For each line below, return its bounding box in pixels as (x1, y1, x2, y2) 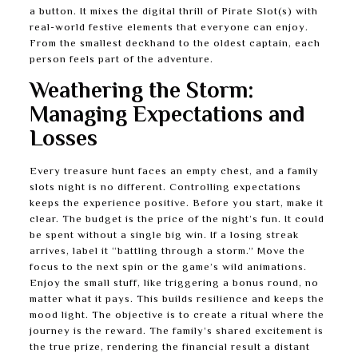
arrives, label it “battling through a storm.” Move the (29, 244, 305, 260)
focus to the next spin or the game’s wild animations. (29, 260, 307, 276)
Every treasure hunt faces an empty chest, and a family (29, 164, 319, 180)
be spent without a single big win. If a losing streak (29, 228, 299, 244)
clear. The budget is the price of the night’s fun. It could (29, 212, 324, 228)
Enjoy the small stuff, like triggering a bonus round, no (29, 276, 319, 292)
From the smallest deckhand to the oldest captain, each (29, 36, 320, 52)
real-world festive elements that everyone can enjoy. (29, 20, 308, 36)
